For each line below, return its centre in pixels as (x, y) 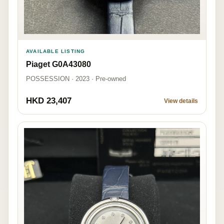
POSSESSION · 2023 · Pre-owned (76, 78)
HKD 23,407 (49, 100)
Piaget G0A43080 (58, 64)
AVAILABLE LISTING (56, 51)
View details (181, 101)
